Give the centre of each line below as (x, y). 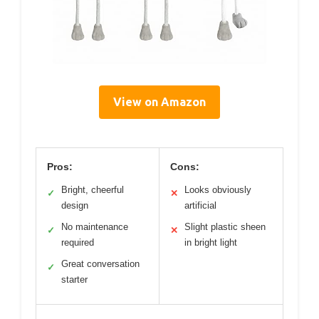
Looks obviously (218, 190)
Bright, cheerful (93, 190)
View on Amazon (159, 102)
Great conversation (100, 264)
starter (74, 280)
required (78, 243)
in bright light (211, 243)
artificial (200, 206)
